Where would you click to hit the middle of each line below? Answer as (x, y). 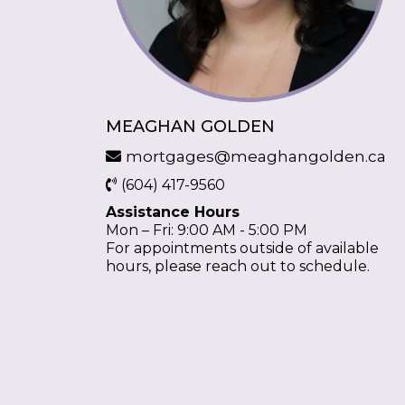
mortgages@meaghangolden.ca (256, 157)
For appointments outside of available (242, 249)
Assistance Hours (173, 212)
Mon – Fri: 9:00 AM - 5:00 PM (207, 231)
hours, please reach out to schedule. (238, 267)
